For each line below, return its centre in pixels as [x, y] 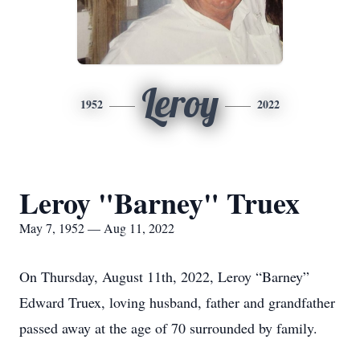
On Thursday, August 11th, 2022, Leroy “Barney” [164, 276]
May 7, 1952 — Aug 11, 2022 [97, 228]
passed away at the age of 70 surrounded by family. [168, 328]
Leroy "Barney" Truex [160, 202]
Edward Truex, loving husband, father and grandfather [177, 302]
